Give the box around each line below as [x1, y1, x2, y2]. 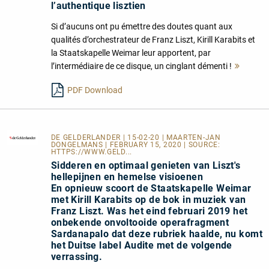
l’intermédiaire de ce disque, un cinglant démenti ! [50, 61, 232, 71]
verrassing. [50, 251, 103, 263]
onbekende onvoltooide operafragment [50, 217, 229, 229]
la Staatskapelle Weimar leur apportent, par [50, 48, 211, 58]
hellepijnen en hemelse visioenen [50, 171, 203, 183]
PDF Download [67, 85, 123, 95]
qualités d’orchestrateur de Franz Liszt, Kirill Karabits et [50, 35, 255, 45]
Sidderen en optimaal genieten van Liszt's [50, 160, 241, 172]
